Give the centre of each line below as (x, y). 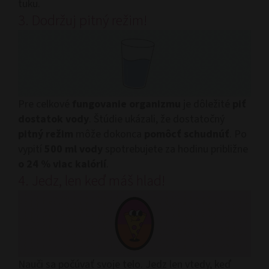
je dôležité (205, 104)
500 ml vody (74, 150)
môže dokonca (109, 134)
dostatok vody (53, 119)
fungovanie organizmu (126, 104)
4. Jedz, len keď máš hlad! (92, 181)
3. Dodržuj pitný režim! (83, 21)
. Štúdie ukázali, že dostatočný (157, 119)
